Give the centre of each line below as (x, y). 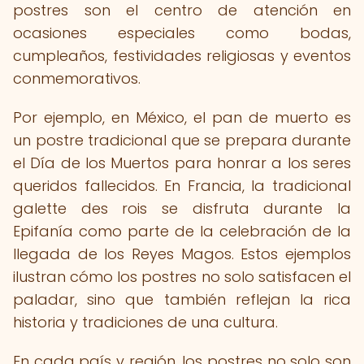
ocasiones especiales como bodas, (182, 33)
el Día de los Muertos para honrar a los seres (182, 163)
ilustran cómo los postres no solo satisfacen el (182, 277)
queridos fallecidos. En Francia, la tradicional (182, 186)
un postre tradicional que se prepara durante (182, 140)
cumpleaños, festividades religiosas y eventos (182, 56)
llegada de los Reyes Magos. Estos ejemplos (182, 254)
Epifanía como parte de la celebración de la (182, 231)
